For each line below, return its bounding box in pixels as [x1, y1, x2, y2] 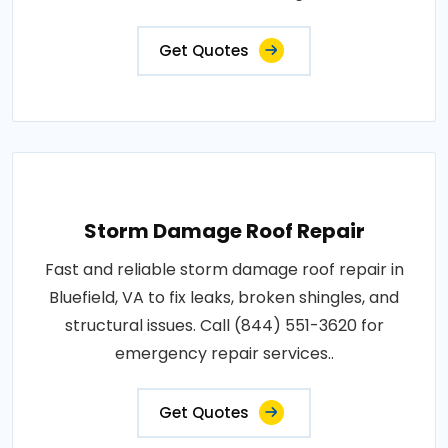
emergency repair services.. [114, 341, 334, 365]
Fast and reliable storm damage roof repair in [44, 257, 404, 281]
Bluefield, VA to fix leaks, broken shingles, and [49, 285, 399, 309]
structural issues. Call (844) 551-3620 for [64, 313, 384, 337]
